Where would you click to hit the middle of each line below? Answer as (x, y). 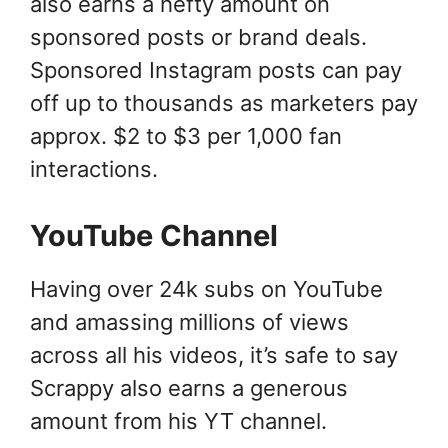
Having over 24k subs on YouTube (206, 289)
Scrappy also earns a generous (189, 388)
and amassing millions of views (189, 322)
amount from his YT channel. (178, 421)
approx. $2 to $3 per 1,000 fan (186, 136)
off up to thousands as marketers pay (224, 103)
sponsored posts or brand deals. (198, 37)
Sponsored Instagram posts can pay (216, 70)
